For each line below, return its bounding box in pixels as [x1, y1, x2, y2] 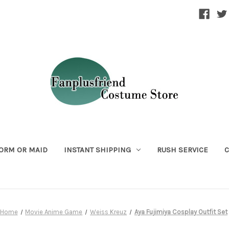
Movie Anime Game [25, 208, 83, 216]
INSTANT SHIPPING [63, 145, 131, 154]
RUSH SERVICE [156, 145, 208, 154]
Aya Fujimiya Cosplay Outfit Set [134, 208, 227, 216]
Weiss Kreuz [90, 208, 127, 216]
